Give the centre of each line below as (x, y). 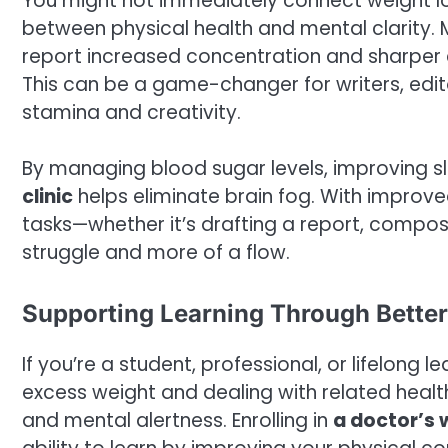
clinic (47, 197)
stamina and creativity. (131, 112)
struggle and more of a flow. (156, 253)
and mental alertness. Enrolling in (177, 420)
